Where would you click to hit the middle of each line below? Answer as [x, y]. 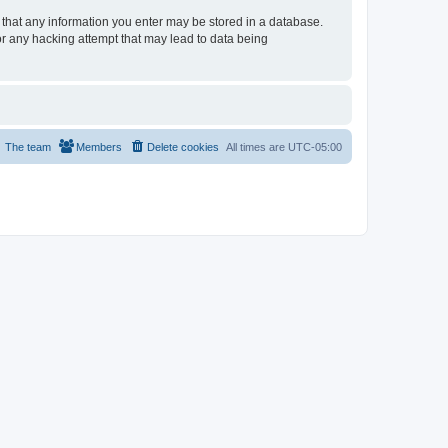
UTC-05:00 [315, 147]
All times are [257, 147]
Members [99, 147]
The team [28, 147]
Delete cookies [183, 147]
